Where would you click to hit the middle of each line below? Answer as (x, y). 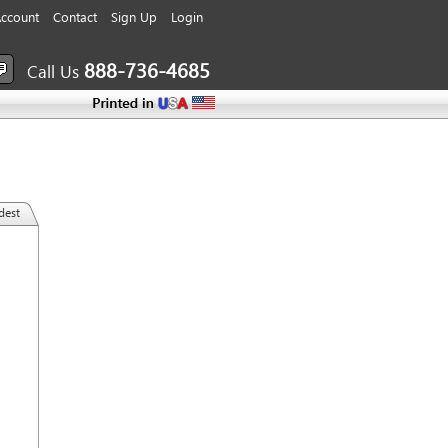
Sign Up (134, 16)
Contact (75, 16)
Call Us (55, 71)
